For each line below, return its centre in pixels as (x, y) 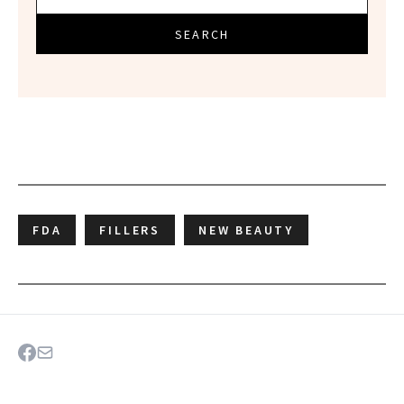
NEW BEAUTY (247, 230)
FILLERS (130, 230)
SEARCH (202, 35)
